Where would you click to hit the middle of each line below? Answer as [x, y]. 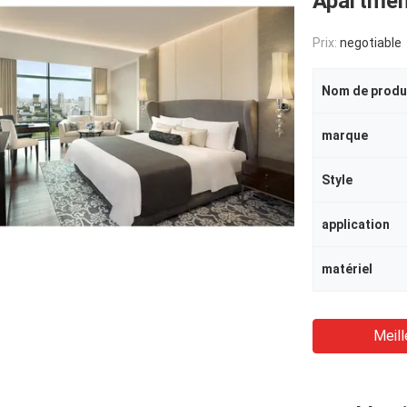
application [356, 224]
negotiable [371, 43]
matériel [347, 269]
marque [345, 135]
